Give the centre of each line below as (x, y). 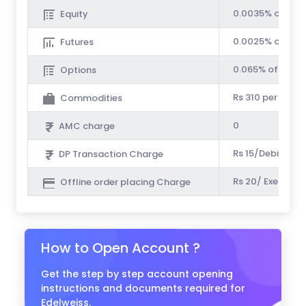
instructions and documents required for (143, 288)
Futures (77, 42)
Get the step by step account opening (137, 274)
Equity (74, 14)
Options (78, 70)
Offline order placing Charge (125, 182)
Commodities (91, 98)
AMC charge (87, 126)
